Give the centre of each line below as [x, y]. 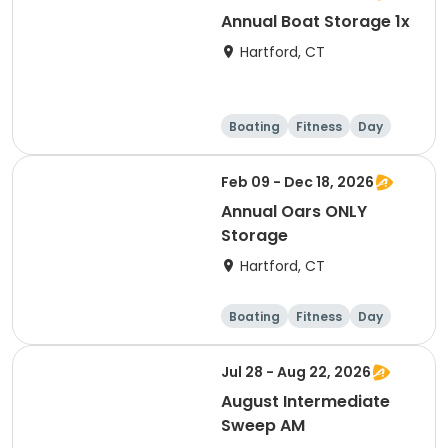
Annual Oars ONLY [294, 211]
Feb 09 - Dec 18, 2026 [297, 182]
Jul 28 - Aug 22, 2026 [296, 372]
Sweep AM [263, 425]
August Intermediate [305, 401]
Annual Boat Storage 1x [315, 21]
